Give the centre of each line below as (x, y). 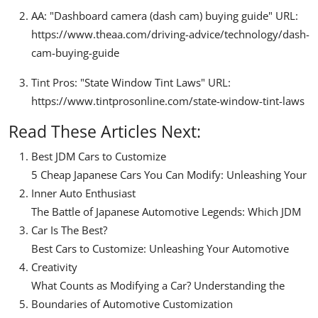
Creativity (54, 267)
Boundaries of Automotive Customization (132, 304)
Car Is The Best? (69, 230)
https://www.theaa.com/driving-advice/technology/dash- (170, 34)
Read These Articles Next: (105, 132)
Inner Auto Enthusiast (83, 193)
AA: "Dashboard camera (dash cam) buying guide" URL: (165, 16)
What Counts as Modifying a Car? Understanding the (158, 286)
